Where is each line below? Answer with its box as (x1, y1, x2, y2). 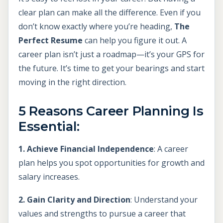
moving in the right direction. (18, 77, 126, 88)
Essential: (18, 118, 80, 134)
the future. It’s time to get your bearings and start (18, 63, 205, 74)
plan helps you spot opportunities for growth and (18, 157, 205, 169)
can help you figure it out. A (83, 35, 187, 46)
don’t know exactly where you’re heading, (18, 21, 174, 32)
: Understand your (130, 194, 198, 205)
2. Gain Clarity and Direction (18, 194, 130, 205)
